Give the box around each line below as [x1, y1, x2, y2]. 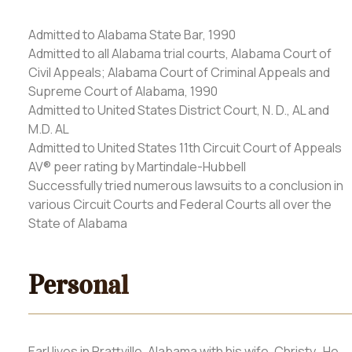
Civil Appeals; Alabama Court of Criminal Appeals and [28, 63, 330, 81]
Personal [28, 268, 129, 301]
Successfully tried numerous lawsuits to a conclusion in [28, 176, 343, 194]
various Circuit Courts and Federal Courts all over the [28, 195, 332, 213]
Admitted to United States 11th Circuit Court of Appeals [28, 138, 342, 156]
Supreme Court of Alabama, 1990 [28, 82, 218, 100]
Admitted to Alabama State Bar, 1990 [28, 25, 236, 43]
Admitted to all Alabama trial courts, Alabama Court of [28, 44, 332, 62]
